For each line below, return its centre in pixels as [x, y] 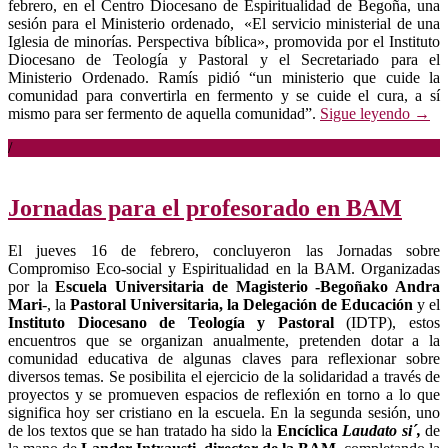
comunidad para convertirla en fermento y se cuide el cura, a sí [224, 95]
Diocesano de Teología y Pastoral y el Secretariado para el [224, 59]
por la [32, 286]
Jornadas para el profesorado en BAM [205, 207]
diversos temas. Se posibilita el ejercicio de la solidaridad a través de [224, 376]
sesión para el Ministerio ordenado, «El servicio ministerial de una [224, 23]
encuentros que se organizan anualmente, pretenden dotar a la [224, 340]
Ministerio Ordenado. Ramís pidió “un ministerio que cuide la [224, 77]
